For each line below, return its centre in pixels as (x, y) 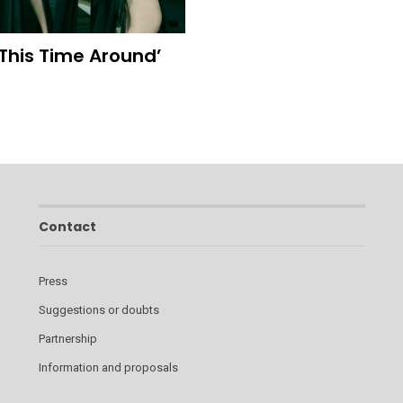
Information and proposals (108, 368)
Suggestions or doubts (99, 310)
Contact (67, 226)
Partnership (67, 339)
